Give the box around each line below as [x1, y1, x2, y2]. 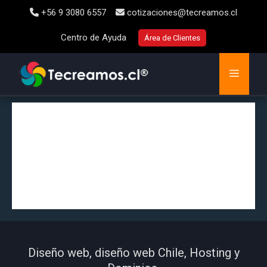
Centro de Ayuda [61, 32, 126, 43]
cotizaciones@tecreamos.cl [127, 7, 237, 18]
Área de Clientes [144, 33, 200, 42]
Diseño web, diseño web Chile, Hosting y [27, 246, 240, 260]
